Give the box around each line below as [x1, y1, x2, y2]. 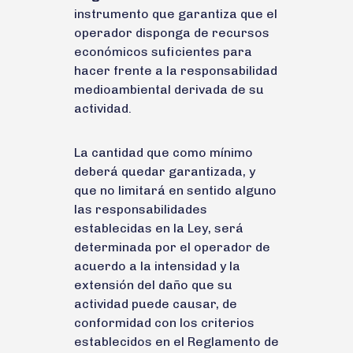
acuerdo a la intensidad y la [74, 258, 240, 273]
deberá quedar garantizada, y [74, 163, 255, 179]
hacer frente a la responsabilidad [74, 62, 277, 78]
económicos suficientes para [74, 43, 252, 59]
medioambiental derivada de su [74, 81, 264, 97]
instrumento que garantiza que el [74, 6, 277, 21]
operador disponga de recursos [74, 24, 269, 40]
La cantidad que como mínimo [74, 144, 253, 160]
